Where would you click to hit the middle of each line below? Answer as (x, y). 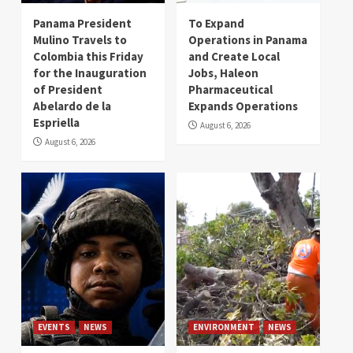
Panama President (82, 24)
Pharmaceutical (230, 90)
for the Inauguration (90, 73)
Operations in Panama (248, 40)
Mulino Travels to (80, 40)
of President (68, 90)
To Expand (216, 24)
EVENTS (54, 327)
